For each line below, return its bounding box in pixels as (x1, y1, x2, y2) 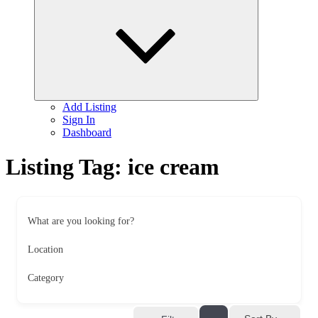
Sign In (62, 114, 95, 126)
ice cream (128, 154, 219, 180)
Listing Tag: (6, 154, 128, 180)
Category (28, 272, 64, 283)
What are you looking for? (28, 215, 134, 226)
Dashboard (62, 126, 111, 138)
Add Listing (62, 101, 116, 113)
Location (28, 243, 63, 255)
